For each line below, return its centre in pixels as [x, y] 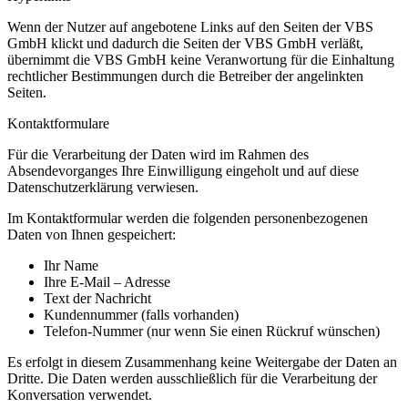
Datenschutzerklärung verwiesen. [103, 188]
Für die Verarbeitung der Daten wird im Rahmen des [158, 155]
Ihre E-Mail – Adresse [107, 282]
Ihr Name [71, 266]
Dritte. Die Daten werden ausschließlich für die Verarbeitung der [192, 379]
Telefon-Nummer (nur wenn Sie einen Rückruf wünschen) [212, 331]
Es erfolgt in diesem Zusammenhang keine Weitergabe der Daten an [202, 362]
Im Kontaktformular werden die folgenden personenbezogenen [188, 219]
